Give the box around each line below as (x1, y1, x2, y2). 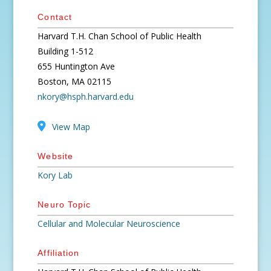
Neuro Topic (38, 200, 91, 209)
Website (38, 151, 73, 161)
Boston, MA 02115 (38, 76, 112, 87)
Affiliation (38, 248, 79, 258)
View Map (52, 121, 91, 132)
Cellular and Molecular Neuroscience (38, 218, 181, 229)
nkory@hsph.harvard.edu (38, 91, 134, 102)
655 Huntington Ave (38, 60, 116, 72)
